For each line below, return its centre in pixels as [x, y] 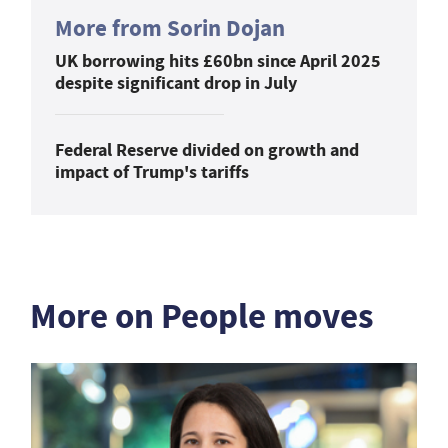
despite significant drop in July [176, 82]
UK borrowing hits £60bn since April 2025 [218, 60]
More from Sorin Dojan [170, 28]
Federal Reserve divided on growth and [207, 149]
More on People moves [202, 316]
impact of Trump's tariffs [152, 171]
